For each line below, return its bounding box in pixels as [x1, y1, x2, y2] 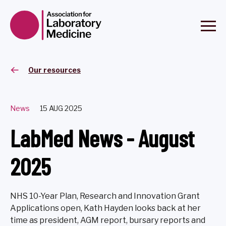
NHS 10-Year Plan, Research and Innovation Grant [10, 191, 200, 201]
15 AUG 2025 [40, 104, 82, 112]
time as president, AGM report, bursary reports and [10, 215, 205, 225]
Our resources [28, 66, 81, 74]
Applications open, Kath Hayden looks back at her [10, 203, 201, 213]
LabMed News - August [10, 124, 194, 152]
